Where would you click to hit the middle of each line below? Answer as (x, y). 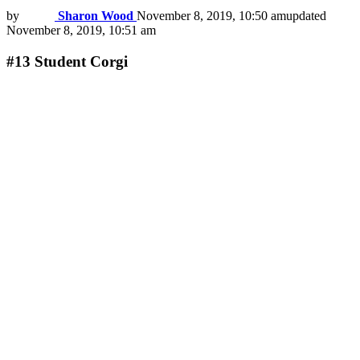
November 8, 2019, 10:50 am (211, 16)
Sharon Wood (96, 16)
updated (306, 16)
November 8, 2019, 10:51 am (81, 31)
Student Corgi (81, 61)
